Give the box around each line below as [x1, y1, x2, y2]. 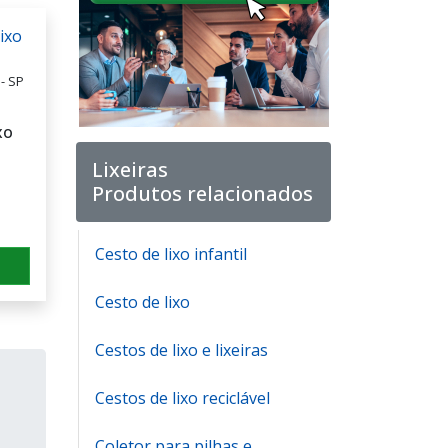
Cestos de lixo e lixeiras [95, 339, 268, 361]
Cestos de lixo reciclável [95, 387, 270, 409]
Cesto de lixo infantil [95, 243, 247, 265]
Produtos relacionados [92, 180, 313, 207]
